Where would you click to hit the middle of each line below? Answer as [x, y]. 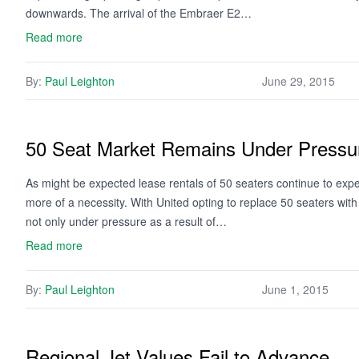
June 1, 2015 [295, 289]
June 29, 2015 [298, 81]
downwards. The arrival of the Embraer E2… [139, 13]
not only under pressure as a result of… [126, 221]
